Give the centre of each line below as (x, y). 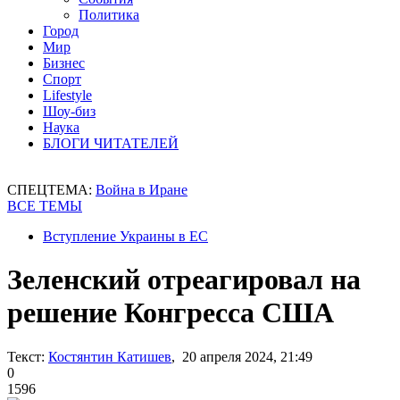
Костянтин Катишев (110, 356)
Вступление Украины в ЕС (125, 236)
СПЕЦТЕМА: (51, 190)
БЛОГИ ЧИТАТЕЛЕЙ (111, 143)
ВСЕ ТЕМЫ (45, 206)
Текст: (26, 356)
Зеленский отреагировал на (184, 280)
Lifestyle (67, 95)
